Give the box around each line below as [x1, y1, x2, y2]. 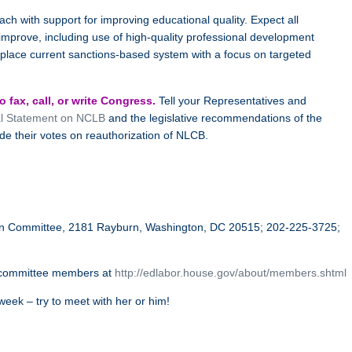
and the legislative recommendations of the [105, 111, 322, 124]
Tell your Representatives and [159, 93, 306, 107]
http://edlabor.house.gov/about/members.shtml [115, 266, 346, 280]
